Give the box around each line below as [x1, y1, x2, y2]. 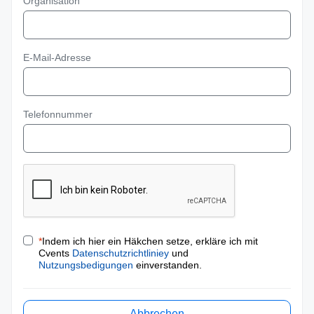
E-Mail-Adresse [23, 52, 91, 63]
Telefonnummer [23, 109, 93, 120]
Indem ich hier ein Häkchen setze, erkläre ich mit [42, 235, 258, 247]
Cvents [39, 247, 72, 259]
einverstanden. [133, 259, 202, 271]
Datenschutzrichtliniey [72, 247, 169, 259]
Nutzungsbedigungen [39, 259, 133, 271]
